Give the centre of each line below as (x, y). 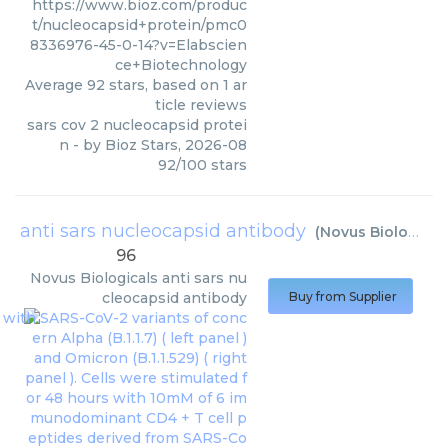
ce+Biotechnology (181, 65)
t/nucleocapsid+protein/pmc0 (139, 25)
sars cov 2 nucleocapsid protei (137, 125)
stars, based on (164, 85)
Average (56, 85)
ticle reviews (201, 105)
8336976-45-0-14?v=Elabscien (138, 45)
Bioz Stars (141, 145)
